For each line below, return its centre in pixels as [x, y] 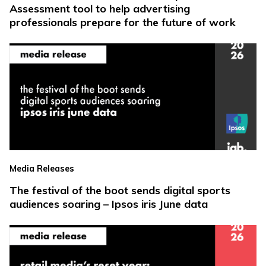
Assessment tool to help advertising [100, 9]
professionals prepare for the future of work [123, 23]
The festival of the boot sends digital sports [120, 191]
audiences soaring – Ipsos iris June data [109, 204]
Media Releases [42, 169]
